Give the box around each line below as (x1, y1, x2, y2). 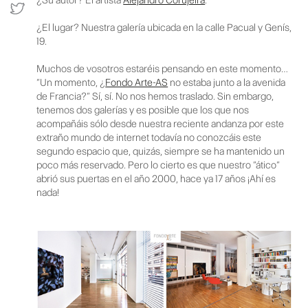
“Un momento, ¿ (36, 76, 106, 89)
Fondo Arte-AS (105, 76, 168, 89)
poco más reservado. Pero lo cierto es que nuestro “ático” (36, 158, 280, 171)
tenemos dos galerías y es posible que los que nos (36, 103, 250, 116)
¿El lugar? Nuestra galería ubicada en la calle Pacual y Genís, (36, 21, 292, 34)
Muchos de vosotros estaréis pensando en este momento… (36, 62, 289, 75)
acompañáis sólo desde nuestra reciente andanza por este (36, 117, 285, 130)
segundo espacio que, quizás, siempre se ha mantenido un (36, 144, 285, 157)
